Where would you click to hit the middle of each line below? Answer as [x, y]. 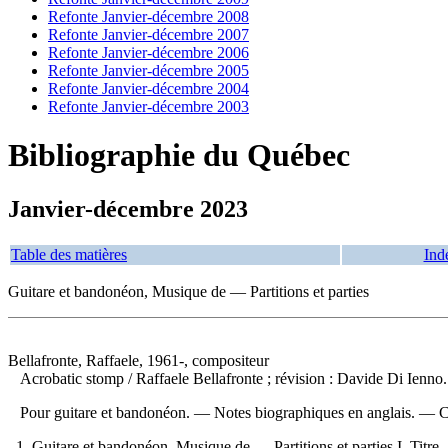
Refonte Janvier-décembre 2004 [148, 88]
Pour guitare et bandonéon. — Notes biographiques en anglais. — [223, 412]
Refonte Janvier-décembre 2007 [148, 34]
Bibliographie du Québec [179, 155]
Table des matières [69, 254]
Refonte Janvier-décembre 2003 [148, 106]
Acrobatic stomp [74, 378]
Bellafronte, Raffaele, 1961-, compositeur [138, 360]
